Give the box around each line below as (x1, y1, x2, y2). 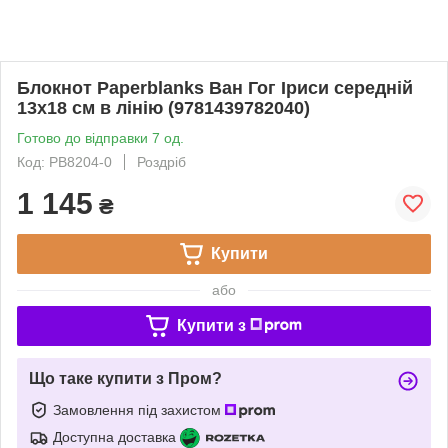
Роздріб (137, 154, 186, 170)
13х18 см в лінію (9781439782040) (17, 98, 310, 118)
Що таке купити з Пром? (29, 370, 222, 387)
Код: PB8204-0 (17, 154, 112, 170)
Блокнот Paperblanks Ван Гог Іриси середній (17, 78, 413, 98)
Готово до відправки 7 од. (17, 130, 184, 146)
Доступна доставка (53, 428, 176, 445)
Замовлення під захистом (53, 401, 225, 418)
